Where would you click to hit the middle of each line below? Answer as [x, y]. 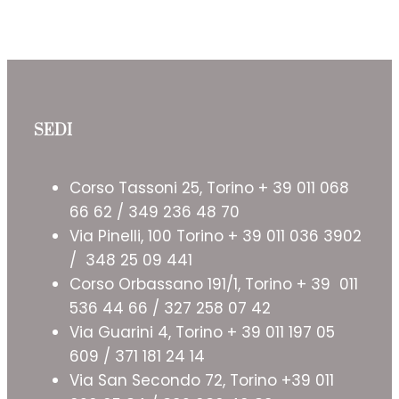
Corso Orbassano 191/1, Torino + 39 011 [214, 285]
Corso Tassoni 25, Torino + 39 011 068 [209, 188]
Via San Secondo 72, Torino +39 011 [202, 381]
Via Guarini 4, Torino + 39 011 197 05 [202, 333]
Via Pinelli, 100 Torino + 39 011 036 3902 [216, 236]
